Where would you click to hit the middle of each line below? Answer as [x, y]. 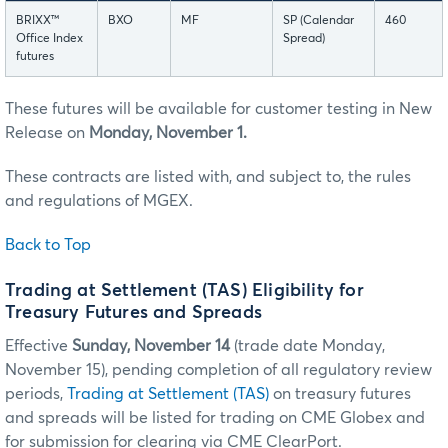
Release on [47, 133]
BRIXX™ [37, 21]
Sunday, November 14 [151, 345]
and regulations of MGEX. [99, 201]
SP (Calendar [318, 21]
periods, [36, 393]
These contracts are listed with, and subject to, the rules [208, 177]
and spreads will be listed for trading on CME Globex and [215, 417]
